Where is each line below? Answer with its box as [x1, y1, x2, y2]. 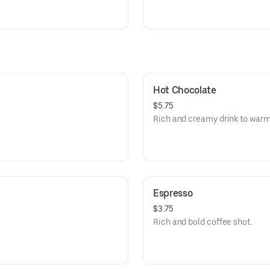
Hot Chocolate [153, 84, 216, 96]
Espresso [153, 187, 193, 199]
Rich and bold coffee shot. [153, 217, 252, 227]
